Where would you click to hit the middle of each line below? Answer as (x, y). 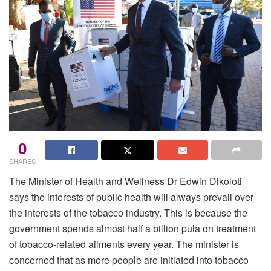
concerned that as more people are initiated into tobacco (129, 260)
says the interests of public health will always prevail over (131, 197)
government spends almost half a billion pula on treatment (132, 228)
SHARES (22, 161)
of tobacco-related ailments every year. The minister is (124, 244)
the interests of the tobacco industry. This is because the (128, 212)
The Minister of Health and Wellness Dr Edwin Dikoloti (126, 181)
